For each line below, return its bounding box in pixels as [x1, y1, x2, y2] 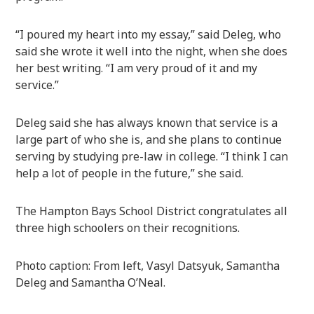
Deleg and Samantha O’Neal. [15, 274, 166, 290]
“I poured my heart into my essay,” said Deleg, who [15, 26, 282, 42]
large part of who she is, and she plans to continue [15, 131, 282, 147]
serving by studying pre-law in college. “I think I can [15, 148, 289, 164]
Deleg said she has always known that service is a [15, 114, 278, 130]
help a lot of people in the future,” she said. [15, 165, 247, 181]
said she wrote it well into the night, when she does [15, 43, 288, 59]
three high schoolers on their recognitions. [15, 219, 243, 235]
